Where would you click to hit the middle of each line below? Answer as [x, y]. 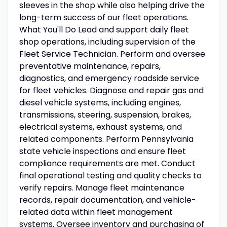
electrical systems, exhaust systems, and [100, 127]
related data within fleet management [96, 212]
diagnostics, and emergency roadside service [109, 78]
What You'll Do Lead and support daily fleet [104, 29]
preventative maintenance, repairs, [90, 66]
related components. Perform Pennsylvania [106, 139]
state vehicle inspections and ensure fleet [102, 151]
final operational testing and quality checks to [110, 175]
